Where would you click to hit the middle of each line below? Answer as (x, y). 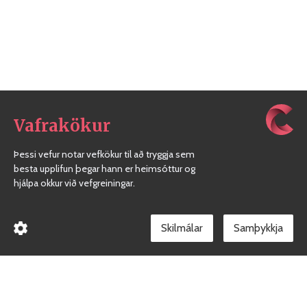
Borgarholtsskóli (153, 284)
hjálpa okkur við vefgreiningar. (74, 183)
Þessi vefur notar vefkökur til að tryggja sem (104, 154)
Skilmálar (182, 228)
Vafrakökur (62, 125)
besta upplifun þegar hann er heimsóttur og (105, 169)
